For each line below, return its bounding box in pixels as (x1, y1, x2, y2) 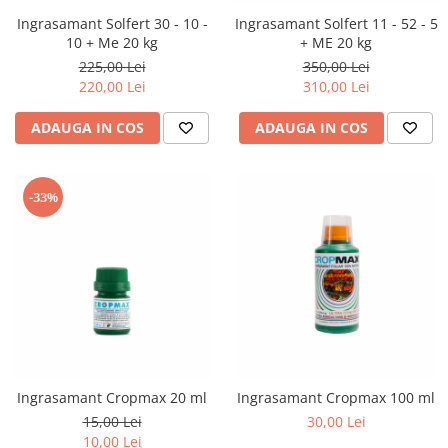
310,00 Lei (302, 77, 370, 96)
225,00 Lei (78, 57, 146, 76)
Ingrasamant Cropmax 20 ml (17, 388, 207, 407)
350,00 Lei (302, 57, 370, 76)
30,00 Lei (306, 412, 366, 431)
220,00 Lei (78, 77, 146, 96)
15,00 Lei (82, 412, 142, 431)
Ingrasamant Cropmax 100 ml (237, 388, 435, 407)
